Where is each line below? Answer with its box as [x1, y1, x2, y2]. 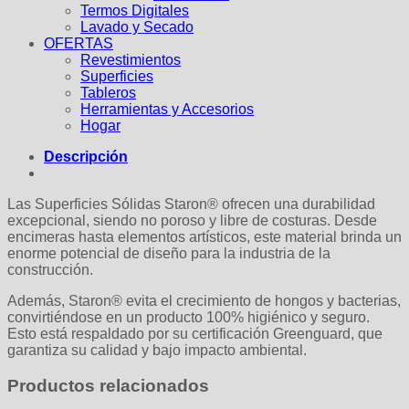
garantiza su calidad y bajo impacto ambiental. [7, 341, 307, 358]
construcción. [7, 261, 93, 278]
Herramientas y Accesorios [80, 100, 254, 117]
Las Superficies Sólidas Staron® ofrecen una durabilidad [7, 195, 375, 212]
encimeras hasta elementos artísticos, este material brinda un [7, 228, 402, 245]
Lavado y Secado [80, 18, 194, 35]
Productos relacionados [7, 375, 209, 395]
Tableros [80, 84, 136, 100]
